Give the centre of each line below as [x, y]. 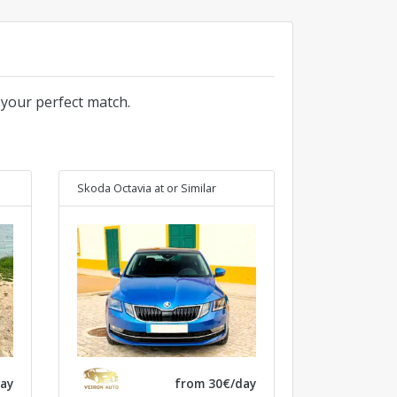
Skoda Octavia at [120, 188]
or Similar [191, 188]
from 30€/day [215, 383]
